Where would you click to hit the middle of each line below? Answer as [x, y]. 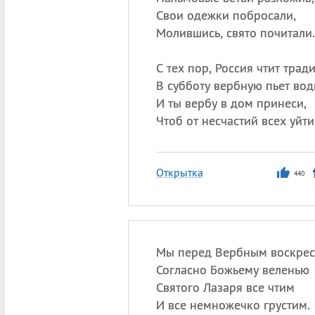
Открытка [179, 172]
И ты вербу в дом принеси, [231, 103]
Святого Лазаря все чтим [225, 287]
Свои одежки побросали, [226, 15]
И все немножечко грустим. [233, 305]
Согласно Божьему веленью [232, 270]
